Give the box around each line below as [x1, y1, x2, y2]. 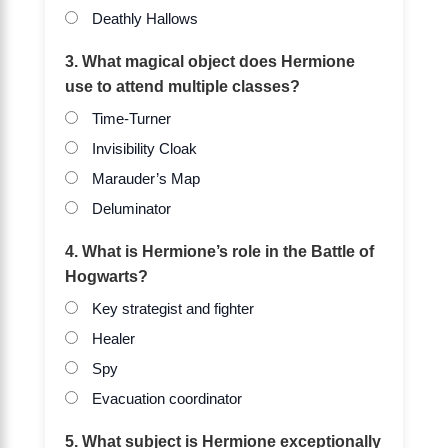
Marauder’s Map [88, 171, 200, 188]
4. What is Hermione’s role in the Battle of [65, 242, 374, 261]
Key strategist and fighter [88, 301, 254, 318]
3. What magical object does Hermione [65, 52, 355, 71]
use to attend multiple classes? [65, 77, 300, 96]
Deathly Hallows [88, 11, 198, 28]
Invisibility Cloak [88, 141, 197, 158]
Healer [88, 331, 135, 348]
